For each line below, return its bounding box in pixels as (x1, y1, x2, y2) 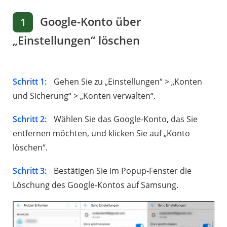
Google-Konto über (37, 13, 141, 29)
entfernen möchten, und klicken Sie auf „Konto (13, 127, 190, 139)
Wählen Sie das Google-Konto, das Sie (52, 113, 198, 125)
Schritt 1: (13, 75, 47, 87)
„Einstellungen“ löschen (13, 32, 140, 48)
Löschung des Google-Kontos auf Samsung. (13, 179, 178, 191)
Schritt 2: (13, 113, 47, 125)
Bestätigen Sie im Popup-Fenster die (52, 165, 192, 176)
